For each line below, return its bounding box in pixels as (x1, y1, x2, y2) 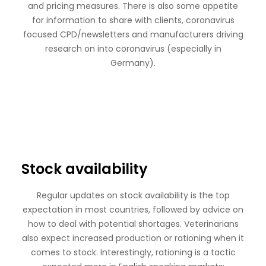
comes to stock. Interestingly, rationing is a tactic (30, 246, 236, 258)
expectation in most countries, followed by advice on (23, 204, 243, 216)
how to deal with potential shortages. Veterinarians (27, 218, 239, 230)
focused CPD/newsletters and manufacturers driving (23, 28, 243, 40)
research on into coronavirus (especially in (45, 43, 221, 55)
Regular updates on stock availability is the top (36, 189, 230, 201)
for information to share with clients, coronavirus (31, 14, 235, 26)
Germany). (110, 57, 156, 69)
